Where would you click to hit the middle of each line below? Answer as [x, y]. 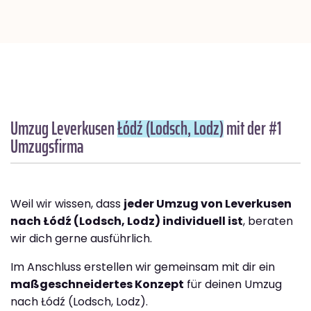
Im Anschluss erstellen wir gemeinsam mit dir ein [143, 267]
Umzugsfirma [47, 146]
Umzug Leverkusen [64, 128]
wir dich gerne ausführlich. [81, 239]
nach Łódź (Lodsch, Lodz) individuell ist [127, 221]
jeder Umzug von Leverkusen [208, 204]
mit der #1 [253, 128]
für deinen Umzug [233, 285]
